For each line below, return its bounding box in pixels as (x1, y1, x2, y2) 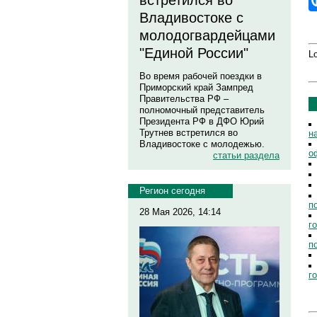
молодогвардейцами (139, 28, 275, 43)
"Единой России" (139, 45, 248, 61)
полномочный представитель (139, 105, 265, 115)
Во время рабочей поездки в (139, 71, 262, 81)
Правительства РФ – (139, 93, 229, 104)
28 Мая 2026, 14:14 (139, 207, 221, 217)
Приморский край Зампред (139, 82, 253, 93)
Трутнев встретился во (139, 127, 238, 138)
